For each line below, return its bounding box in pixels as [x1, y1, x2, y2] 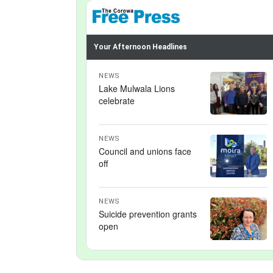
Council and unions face [99, 145, 191, 157]
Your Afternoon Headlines [94, 43, 187, 51]
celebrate [99, 94, 135, 107]
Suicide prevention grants [99, 208, 197, 220]
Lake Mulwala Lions [99, 82, 175, 94]
